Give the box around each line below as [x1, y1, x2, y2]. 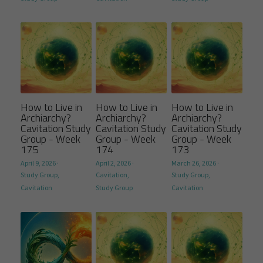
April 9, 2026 [21, 158, 56, 167]
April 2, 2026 [96, 158, 131, 167]
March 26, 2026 [171, 158, 216, 167]
